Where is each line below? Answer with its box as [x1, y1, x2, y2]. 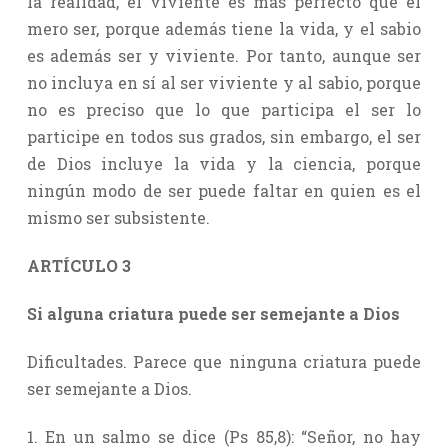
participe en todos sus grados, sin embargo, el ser [26, 125, 422, 147]
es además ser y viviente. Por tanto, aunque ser [26, 44, 422, 66]
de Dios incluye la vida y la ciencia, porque [26, 152, 422, 174]
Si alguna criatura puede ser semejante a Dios [26, 302, 400, 324]
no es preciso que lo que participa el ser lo [26, 98, 422, 120]
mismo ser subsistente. [26, 206, 210, 228]
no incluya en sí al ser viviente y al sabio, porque [26, 71, 422, 93]
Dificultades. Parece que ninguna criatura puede [26, 350, 422, 372]
